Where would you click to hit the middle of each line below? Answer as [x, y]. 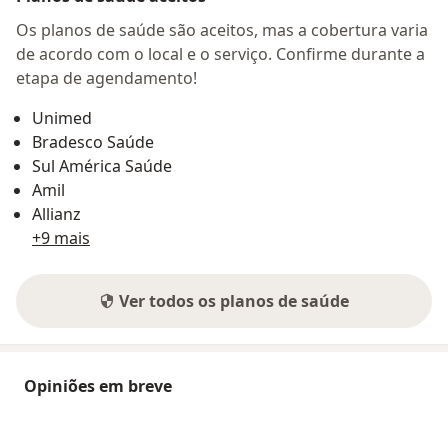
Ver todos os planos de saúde [234, 300]
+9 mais [61, 237]
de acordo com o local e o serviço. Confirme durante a [220, 53]
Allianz [56, 213]
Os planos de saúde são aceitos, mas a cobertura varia [222, 29]
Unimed [62, 117]
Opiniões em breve [98, 385]
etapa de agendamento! [106, 77]
